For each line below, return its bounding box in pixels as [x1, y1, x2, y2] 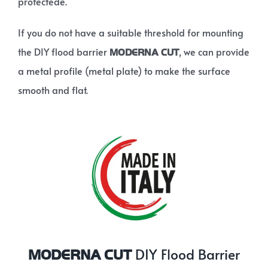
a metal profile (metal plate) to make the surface [17, 63, 230, 77]
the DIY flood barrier [17, 44, 109, 58]
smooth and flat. [17, 83, 88, 96]
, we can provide [178, 44, 249, 58]
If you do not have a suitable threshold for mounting [17, 25, 243, 39]
